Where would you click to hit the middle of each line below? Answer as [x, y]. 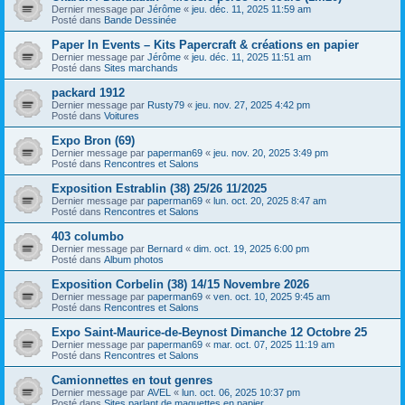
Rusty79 [166, 104]
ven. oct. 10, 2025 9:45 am [272, 296]
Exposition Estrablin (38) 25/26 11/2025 [159, 188]
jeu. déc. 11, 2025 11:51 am [251, 57]
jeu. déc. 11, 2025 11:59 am [251, 9]
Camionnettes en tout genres [132, 380]
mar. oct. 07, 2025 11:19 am [274, 344]
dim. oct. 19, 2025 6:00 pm [251, 248]
